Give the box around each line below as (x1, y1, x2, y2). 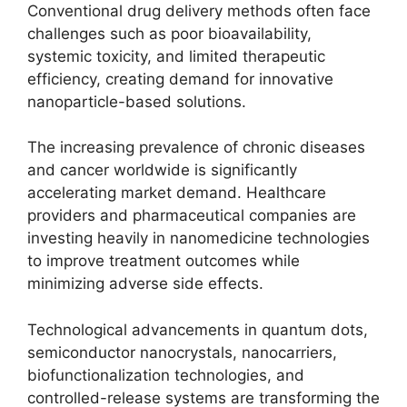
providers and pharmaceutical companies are (27, 206, 356, 224)
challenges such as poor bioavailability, (27, 24, 312, 43)
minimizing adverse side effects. (27, 274, 263, 293)
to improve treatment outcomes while (27, 252, 300, 270)
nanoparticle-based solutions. (27, 92, 246, 111)
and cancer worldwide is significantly (27, 161, 297, 179)
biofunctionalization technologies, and (27, 365, 304, 384)
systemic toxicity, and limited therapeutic (27, 46, 325, 65)
